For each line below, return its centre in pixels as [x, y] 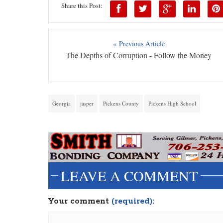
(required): [133, 202]
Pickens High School [172, 104]
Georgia [61, 104]
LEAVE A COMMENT [129, 176]
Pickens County [121, 104]
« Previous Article [139, 44]
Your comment [80, 202]
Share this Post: [82, 6]
